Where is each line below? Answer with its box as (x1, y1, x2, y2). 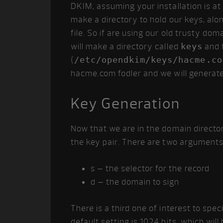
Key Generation (71, 94, 181, 113)
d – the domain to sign (91, 177, 180, 187)
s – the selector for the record (91, 163, 210, 174)
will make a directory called (71, 41, 181, 52)
